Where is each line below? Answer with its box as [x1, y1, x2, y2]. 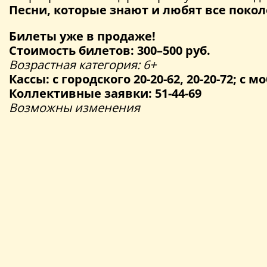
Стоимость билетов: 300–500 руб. [9, 42, 210, 59]
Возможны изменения [9, 100, 140, 116]
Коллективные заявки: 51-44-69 [9, 85, 201, 102]
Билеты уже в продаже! [9, 28, 156, 45]
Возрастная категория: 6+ [9, 57, 156, 73]
